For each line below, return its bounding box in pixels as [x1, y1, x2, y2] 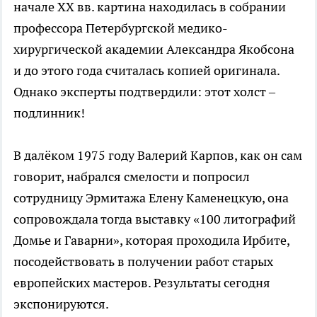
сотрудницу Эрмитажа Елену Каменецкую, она [13, 189, 289, 206]
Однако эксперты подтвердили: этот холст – [13, 83, 275, 100]
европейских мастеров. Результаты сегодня [13, 274, 270, 291]
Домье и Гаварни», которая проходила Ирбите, [13, 231, 289, 248]
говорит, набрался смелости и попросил [13, 168, 250, 185]
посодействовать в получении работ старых [13, 253, 273, 270]
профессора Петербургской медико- [13, 19, 228, 36]
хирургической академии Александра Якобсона [13, 40, 294, 57]
